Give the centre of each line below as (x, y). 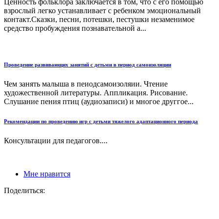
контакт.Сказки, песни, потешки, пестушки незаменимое (99, 19)
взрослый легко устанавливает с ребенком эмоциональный (102, 10)
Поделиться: (24, 190)
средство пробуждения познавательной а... (75, 28)
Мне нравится (47, 174)
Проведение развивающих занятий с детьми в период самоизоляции (88, 64)
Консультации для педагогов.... (56, 140)
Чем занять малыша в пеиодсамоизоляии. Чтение (86, 84)
